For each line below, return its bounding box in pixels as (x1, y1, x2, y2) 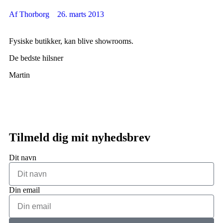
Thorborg (19, 10, 49, 18)
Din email (9, 186, 40, 194)
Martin (9, 71, 30, 79)
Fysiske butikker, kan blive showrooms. (9, 37, 133, 45)
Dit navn (9, 153, 36, 162)
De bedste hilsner (9, 54, 63, 62)
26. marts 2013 (57, 10, 104, 18)
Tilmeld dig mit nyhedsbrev (9, 131, 150, 144)
